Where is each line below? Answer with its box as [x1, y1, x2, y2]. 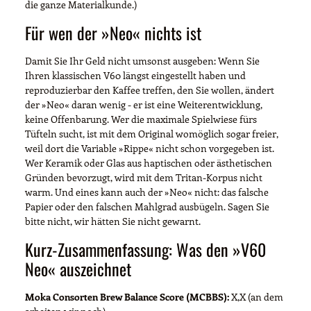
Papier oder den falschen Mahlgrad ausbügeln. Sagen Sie [25, 199, 269, 213]
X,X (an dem [229, 289, 283, 303]
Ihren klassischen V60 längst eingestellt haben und [25, 68, 246, 82]
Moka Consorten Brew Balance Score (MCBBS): [25, 289, 229, 303]
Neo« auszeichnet [25, 255, 131, 281]
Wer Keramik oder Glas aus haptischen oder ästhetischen [25, 155, 272, 169]
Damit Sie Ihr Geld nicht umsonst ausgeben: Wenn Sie [25, 53, 260, 67]
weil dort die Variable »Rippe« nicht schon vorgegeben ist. [25, 141, 274, 155]
